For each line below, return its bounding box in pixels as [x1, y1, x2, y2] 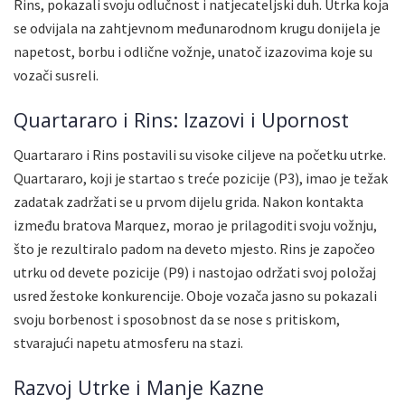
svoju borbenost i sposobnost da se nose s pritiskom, [14, 310, 340, 329]
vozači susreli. [14, 65, 99, 84]
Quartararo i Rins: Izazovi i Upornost [14, 106, 349, 133]
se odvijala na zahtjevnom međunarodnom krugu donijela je [14, 18, 381, 37]
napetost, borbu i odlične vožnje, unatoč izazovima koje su [14, 42, 372, 61]
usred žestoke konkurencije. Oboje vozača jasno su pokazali [14, 287, 377, 306]
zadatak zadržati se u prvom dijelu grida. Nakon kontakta [14, 193, 363, 212]
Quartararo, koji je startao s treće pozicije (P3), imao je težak [14, 169, 388, 188]
